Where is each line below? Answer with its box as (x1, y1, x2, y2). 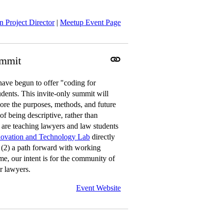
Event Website (76, 183, 121, 192)
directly (90, 132, 115, 141)
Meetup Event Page (60, 18, 121, 27)
